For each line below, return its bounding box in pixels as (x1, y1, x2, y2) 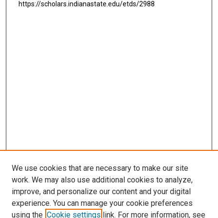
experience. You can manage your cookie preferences (12, 199, 193, 208)
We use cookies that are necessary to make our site (12, 163, 188, 173)
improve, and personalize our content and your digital (12, 187, 191, 196)
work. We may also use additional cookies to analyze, (12, 175, 193, 184)
